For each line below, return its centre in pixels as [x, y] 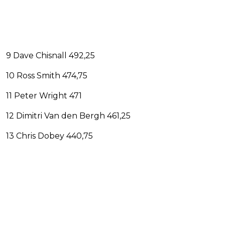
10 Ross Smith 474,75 [47, 76]
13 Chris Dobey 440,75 [49, 136]
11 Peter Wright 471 [44, 96]
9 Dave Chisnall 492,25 [50, 56]
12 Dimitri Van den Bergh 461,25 [68, 116]
